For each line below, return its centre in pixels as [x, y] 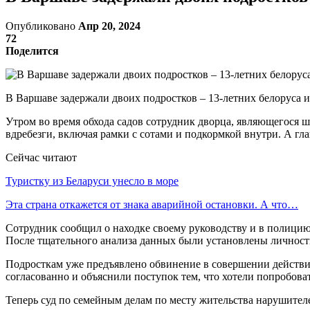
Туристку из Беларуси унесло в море [92, 181]
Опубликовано [42, 26]
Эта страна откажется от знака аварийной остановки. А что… [152, 204]
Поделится [32, 51]
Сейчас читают [41, 157]
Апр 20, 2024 [109, 26]
